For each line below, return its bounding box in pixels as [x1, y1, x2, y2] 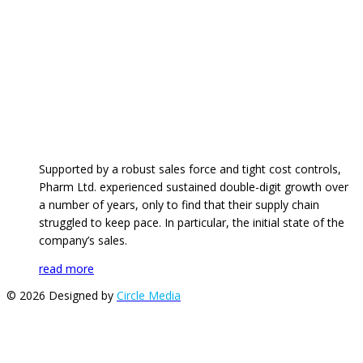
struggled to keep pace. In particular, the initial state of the [39, 214, 344, 230]
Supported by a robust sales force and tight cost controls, [39, 160, 341, 177]
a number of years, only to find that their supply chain [39, 196, 319, 212]
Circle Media [117, 287, 181, 303]
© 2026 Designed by [6, 287, 117, 303]
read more [39, 260, 94, 276]
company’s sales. [39, 232, 127, 248]
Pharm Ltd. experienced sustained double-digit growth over [39, 178, 348, 194]
